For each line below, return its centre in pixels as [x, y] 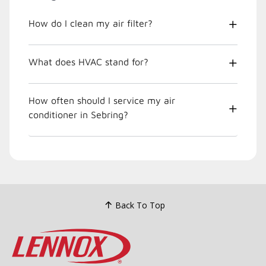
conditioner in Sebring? [78, 115]
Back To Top [140, 205]
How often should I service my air [102, 101]
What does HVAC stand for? [88, 62]
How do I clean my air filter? [91, 23]
